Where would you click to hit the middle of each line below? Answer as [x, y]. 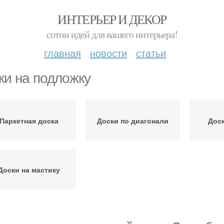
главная [62, 53]
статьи [151, 53]
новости [108, 53]
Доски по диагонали [133, 120]
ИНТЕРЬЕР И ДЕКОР [112, 19]
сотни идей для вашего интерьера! [112, 34]
